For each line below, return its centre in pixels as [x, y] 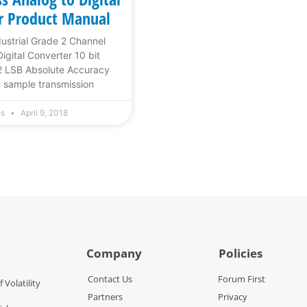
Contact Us [110, 279]
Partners [105, 296]
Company [114, 253]
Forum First [241, 279]
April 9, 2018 [43, 112]
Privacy [232, 296]
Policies [240, 253]
